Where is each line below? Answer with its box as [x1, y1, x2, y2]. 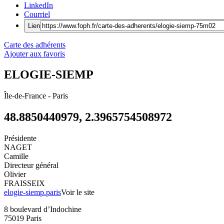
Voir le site [61, 188, 94, 197]
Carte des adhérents [4, 40, 65, 49]
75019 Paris [4, 214, 41, 223]
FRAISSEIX [4, 179, 45, 188]
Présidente [4, 134, 36, 143]
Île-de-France [4, 91, 46, 100]
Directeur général [4, 161, 58, 170]
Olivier [4, 170, 26, 179]
